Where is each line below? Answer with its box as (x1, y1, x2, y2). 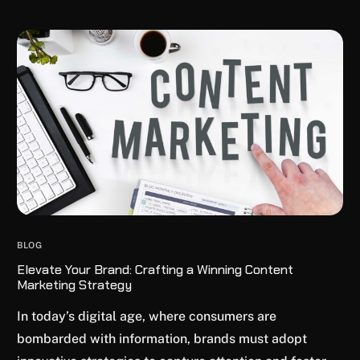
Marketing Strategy (17, 276, 133, 294)
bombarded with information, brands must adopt (17, 331, 308, 347)
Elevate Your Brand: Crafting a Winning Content (17, 261, 294, 279)
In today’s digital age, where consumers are (17, 309, 277, 325)
